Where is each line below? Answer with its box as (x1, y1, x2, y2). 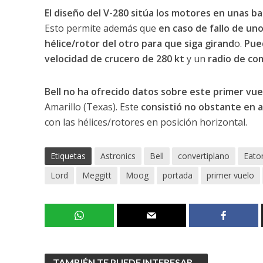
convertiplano (177, 150, 230, 161)
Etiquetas (50, 150, 86, 161)
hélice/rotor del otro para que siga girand (44, 36, 234, 50)
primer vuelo (206, 169, 254, 181)
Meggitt (82, 169, 112, 181)
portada (162, 169, 193, 181)
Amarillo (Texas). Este (44, 100, 141, 113)
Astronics (100, 150, 136, 161)
